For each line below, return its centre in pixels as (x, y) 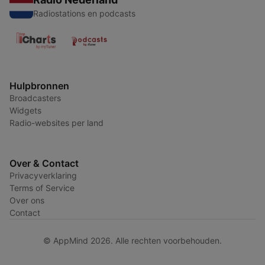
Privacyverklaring (43, 176)
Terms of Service (42, 188)
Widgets (25, 111)
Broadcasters (35, 98)
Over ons (27, 201)
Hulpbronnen (39, 86)
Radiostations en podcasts (84, 14)
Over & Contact (44, 164)
